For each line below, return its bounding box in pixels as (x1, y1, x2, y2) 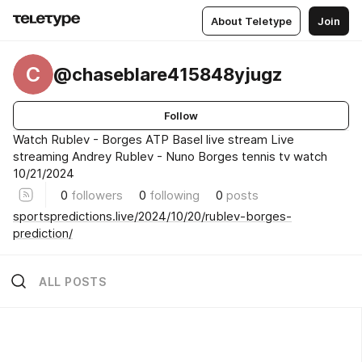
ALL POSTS (39, 274, 107, 288)
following (149, 187, 200, 203)
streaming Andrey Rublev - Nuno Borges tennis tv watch (13, 149, 327, 164)
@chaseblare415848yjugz (53, 64, 282, 85)
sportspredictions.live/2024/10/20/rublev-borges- (13, 208, 292, 224)
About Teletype (211, 14, 292, 27)
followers (71, 187, 123, 203)
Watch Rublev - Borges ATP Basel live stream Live (13, 132, 294, 147)
